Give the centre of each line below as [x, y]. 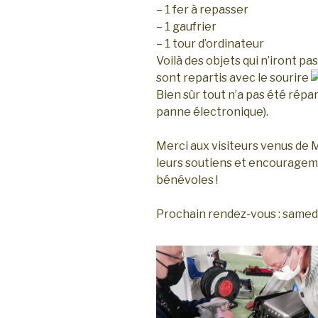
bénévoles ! [187, 180]
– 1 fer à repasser [202, 10]
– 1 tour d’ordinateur [210, 44]
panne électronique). [212, 112]
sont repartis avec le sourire [234, 78]
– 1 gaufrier [186, 27]
